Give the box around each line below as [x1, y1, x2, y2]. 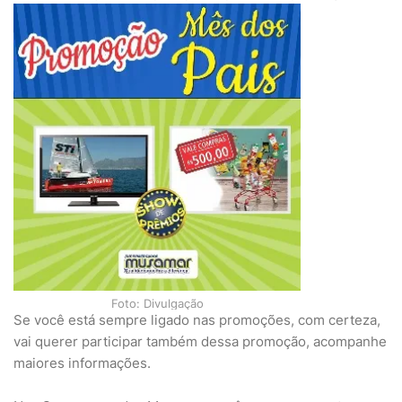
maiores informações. [13, 354, 151, 371]
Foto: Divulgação [110, 296, 204, 310]
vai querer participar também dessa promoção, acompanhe [13, 333, 387, 350]
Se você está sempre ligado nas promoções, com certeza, [13, 311, 380, 328]
